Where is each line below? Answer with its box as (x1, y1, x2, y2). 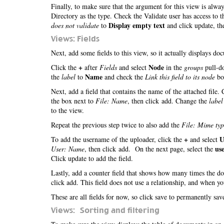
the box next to (51, 96, 95, 105)
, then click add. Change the (127, 96, 209, 105)
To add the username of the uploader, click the (51, 134, 184, 144)
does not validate (51, 20, 99, 30)
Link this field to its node (145, 72, 215, 81)
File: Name (95, 96, 127, 105)
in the (164, 62, 184, 72)
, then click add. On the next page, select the (84, 144, 215, 153)
